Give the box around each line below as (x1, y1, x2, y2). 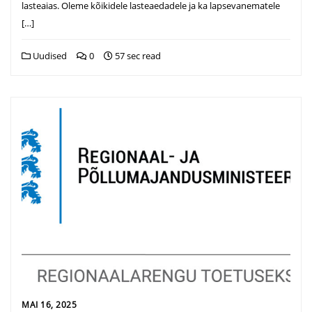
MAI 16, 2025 (22, 298, 77, 311)
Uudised (31, 49, 67, 62)
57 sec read (113, 49, 161, 62)
